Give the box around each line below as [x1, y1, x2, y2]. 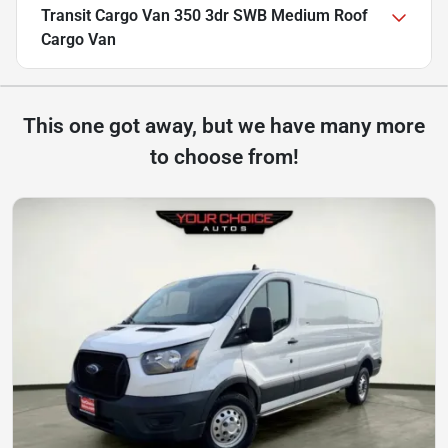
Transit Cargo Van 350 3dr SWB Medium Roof [41, 6, 368, 26]
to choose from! [149, 145, 299, 170]
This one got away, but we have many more [23, 114, 425, 139]
